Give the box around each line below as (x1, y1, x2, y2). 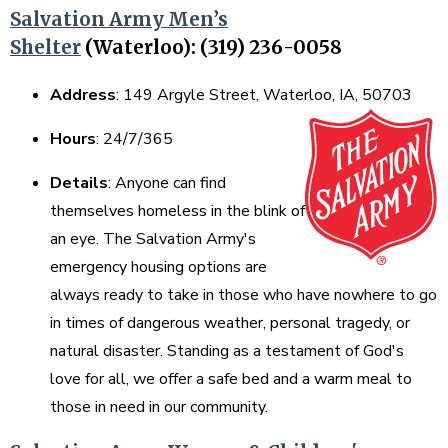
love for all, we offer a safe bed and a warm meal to (50, 367, 412, 390)
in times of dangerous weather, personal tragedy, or (50, 311, 410, 334)
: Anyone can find (108, 171, 226, 194)
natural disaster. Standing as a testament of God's (50, 339, 404, 362)
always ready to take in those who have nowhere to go (50, 283, 437, 306)
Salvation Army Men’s (10, 7, 228, 31)
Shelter (10, 35, 81, 59)
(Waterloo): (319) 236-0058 (81, 35, 346, 59)
